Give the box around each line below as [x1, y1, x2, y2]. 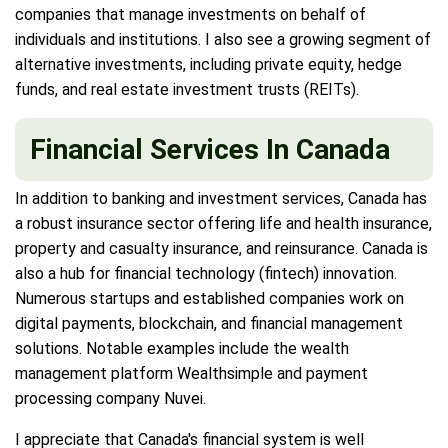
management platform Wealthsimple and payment [15, 363, 368, 383]
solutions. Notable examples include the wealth [15, 338, 349, 358]
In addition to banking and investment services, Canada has [15, 188, 427, 208]
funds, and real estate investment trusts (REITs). [15, 79, 359, 99]
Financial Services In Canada [30, 132, 390, 166]
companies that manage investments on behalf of [15, 4, 366, 24]
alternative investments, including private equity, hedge [15, 54, 402, 74]
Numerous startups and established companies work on [15, 288, 404, 308]
